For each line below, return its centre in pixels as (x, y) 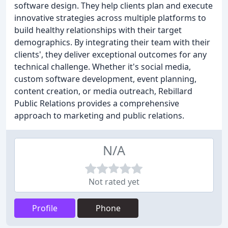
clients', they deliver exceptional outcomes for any (110, 54)
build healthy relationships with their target (98, 30)
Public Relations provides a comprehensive (97, 103)
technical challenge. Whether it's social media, (103, 67)
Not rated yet (114, 182)
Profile (45, 208)
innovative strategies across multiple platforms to (110, 18)
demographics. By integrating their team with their (112, 42)
